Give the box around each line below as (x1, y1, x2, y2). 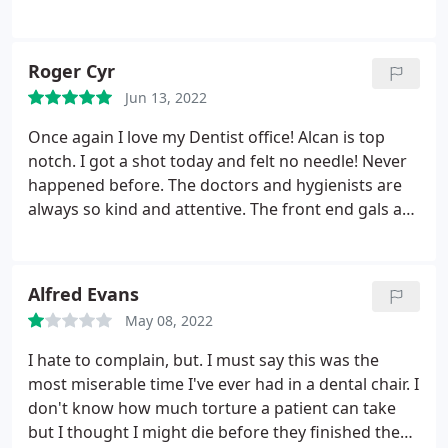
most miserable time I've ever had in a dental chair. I (28, 373, 419, 395)
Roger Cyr (28, 59, 115, 83)
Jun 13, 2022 (125, 88, 207, 107)
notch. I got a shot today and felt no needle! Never (28, 150, 407, 172)
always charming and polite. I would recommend (28, 222, 397, 244)
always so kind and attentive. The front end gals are (28, 198, 418, 220)
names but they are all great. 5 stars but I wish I (28, 270, 387, 292)
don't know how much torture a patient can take (28, 397, 396, 419)
